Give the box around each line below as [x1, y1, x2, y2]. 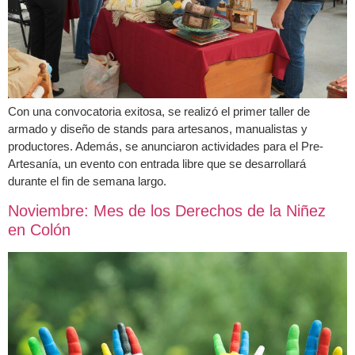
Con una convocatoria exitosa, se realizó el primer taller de [8, 105, 310, 118]
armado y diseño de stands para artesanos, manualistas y [8, 122, 307, 136]
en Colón [8, 221, 71, 239]
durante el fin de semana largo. [8, 174, 166, 188]
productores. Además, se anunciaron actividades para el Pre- [8, 139, 323, 153]
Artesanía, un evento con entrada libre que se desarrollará [8, 157, 306, 170]
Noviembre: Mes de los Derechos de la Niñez [8, 202, 326, 220]
